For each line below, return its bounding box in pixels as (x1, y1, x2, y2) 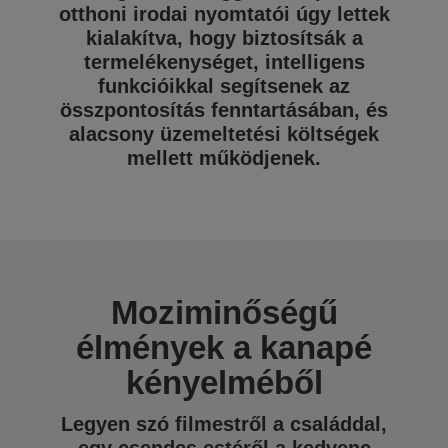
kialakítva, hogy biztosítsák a (85, 27, 363, 49)
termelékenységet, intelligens (83, 51, 365, 73)
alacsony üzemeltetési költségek (69, 123, 379, 145)
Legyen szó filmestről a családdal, (61, 413, 387, 435)
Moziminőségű (110, 294, 338, 331)
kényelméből (125, 364, 323, 401)
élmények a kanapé (76, 329, 372, 366)
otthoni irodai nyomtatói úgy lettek (58, 3, 390, 25)
